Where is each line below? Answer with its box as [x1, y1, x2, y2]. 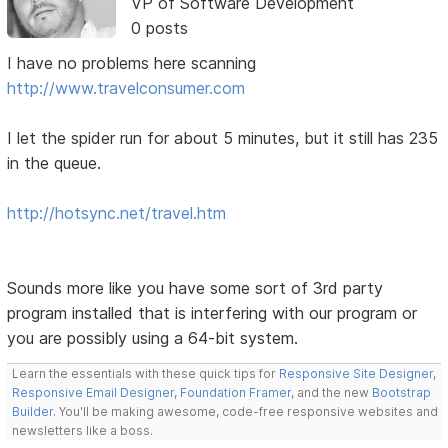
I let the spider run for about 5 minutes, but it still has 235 [7, 128, 439, 149]
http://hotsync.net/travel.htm [7, 203, 227, 224]
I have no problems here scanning [7, 53, 257, 74]
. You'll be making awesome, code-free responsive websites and [53, 404, 439, 420]
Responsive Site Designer [279, 366, 434, 382]
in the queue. [7, 153, 102, 174]
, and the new [291, 385, 373, 401]
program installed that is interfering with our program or [7, 303, 418, 324]
